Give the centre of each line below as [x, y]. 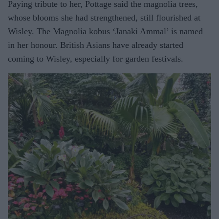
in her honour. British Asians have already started [96, 45]
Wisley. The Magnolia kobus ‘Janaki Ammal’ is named [105, 31]
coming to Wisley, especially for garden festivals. [96, 58]
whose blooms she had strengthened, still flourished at [104, 17]
